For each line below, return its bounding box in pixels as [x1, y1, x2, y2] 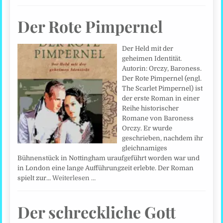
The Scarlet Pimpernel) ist [122, 85, 203, 93]
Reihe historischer [122, 105, 179, 112]
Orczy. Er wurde [122, 124, 173, 132]
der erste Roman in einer [122, 95, 200, 103]
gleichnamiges [122, 144, 168, 152]
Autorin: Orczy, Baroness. [122, 65, 202, 73]
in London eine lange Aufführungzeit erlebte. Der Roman [17, 164, 194, 172]
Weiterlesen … [52, 174, 96, 182]
